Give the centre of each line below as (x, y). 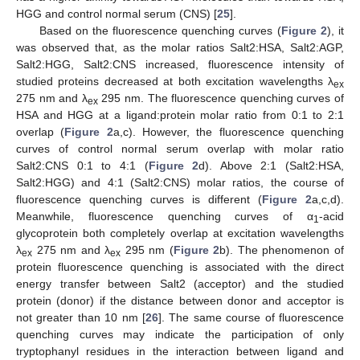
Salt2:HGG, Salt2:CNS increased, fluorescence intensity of (180, 65)
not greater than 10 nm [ (81, 318)
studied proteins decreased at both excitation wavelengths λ (175, 82)
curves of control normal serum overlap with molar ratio (180, 149)
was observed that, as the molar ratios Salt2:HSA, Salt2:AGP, (180, 48)
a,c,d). (328, 200)
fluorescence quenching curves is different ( (139, 200)
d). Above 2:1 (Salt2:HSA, (271, 166)
